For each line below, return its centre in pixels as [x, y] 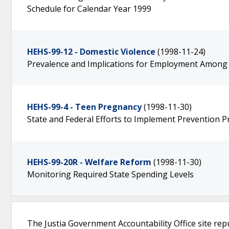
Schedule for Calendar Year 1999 [89, 9]
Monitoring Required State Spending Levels [110, 174]
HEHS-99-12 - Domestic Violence [91, 52]
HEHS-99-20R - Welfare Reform [89, 162]
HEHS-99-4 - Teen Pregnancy [84, 107]
